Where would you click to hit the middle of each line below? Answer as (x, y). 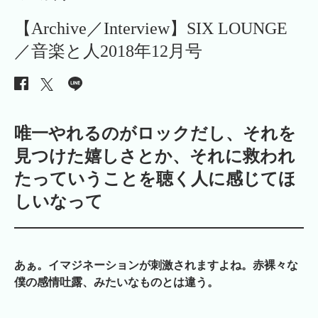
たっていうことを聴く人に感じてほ (155, 179)
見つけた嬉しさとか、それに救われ (155, 156)
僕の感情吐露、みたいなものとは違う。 (116, 282)
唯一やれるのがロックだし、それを (155, 133)
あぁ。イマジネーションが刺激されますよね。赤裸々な (156, 265)
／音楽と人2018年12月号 (108, 51)
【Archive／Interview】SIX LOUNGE (151, 28)
